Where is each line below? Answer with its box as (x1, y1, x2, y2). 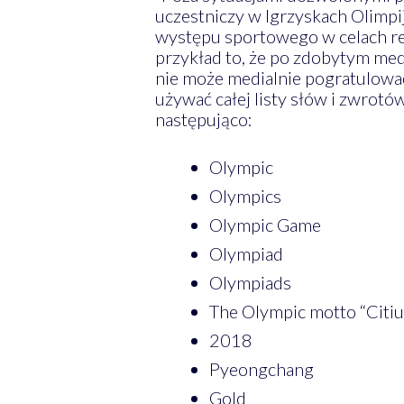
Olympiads (208, 271, 291, 293)
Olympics (208, 184, 281, 207)
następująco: (154, 107, 252, 130)
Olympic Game (208, 213, 321, 235)
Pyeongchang (208, 357, 314, 380)
